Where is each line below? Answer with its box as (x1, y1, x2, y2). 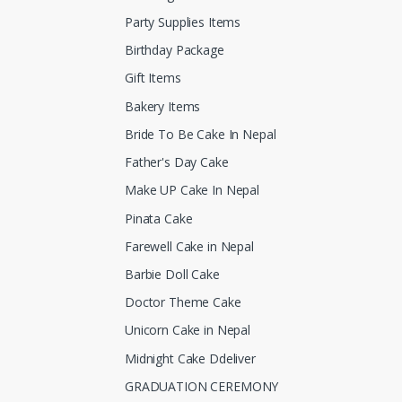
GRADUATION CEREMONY (125, 377, 279, 395)
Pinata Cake (125, 209, 193, 227)
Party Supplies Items (125, 13, 241, 31)
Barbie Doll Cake (125, 265, 220, 283)
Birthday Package (125, 41, 224, 59)
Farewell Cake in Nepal (125, 237, 254, 255)
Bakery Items (125, 97, 201, 115)
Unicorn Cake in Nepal (125, 321, 250, 339)
